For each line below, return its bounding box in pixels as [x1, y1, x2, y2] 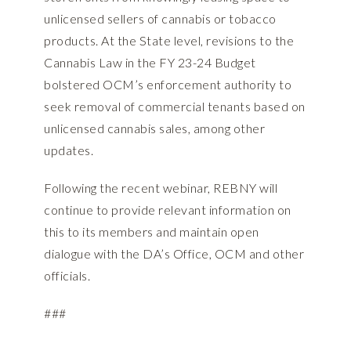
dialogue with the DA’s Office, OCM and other [44, 246, 304, 262]
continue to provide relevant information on [44, 202, 291, 218]
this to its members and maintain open [44, 224, 259, 240]
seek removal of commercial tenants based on [44, 99, 306, 114]
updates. [44, 143, 93, 158]
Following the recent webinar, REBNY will [44, 180, 277, 196]
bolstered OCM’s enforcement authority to [44, 77, 291, 92]
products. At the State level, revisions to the [44, 33, 294, 49]
